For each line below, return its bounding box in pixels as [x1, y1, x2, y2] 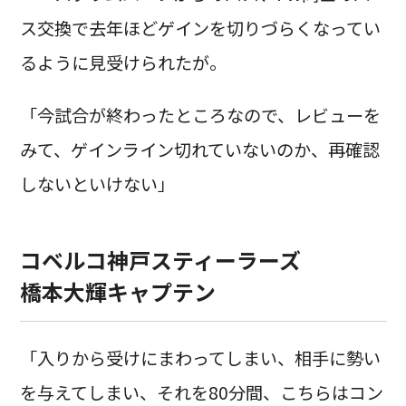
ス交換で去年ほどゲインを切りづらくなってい [19, 15, 381, 42]
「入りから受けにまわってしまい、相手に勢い [19, 345, 381, 372]
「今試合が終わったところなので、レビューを [19, 101, 381, 128]
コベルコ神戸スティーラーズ [19, 244, 301, 276]
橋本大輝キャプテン [19, 275, 216, 308]
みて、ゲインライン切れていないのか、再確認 [19, 136, 380, 162]
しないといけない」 [19, 170, 175, 197]
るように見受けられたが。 [19, 50, 227, 76]
